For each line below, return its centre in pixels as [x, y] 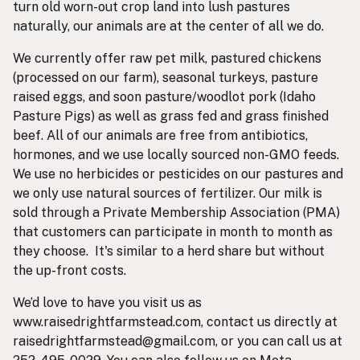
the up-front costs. [70, 271]
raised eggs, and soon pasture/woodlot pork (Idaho [164, 97]
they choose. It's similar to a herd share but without [169, 252]
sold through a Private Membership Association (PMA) [176, 213]
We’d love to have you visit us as [107, 303]
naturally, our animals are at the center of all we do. [168, 27]
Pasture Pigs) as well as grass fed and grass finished [171, 117]
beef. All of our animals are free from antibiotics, [160, 136]
